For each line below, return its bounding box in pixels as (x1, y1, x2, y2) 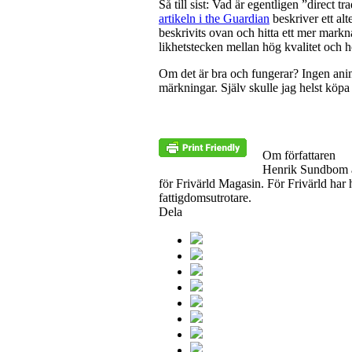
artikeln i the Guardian (159, 11, 269, 25)
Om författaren (262, 148, 335, 162)
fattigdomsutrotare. (159, 190, 251, 204)
